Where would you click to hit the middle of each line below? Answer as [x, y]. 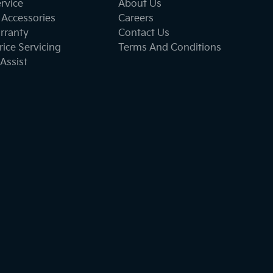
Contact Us [144, 33]
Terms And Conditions [170, 48]
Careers [136, 18]
